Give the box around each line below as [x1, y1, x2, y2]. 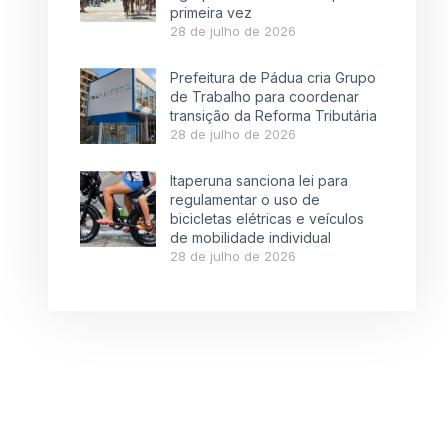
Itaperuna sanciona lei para [170, 172, 348, 190]
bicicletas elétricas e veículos [170, 210, 364, 228]
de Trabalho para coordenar [170, 88, 359, 106]
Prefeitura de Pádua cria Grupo [170, 69, 376, 87]
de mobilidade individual [170, 229, 331, 247]
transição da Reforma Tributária [170, 107, 377, 125]
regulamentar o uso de [170, 191, 320, 209]
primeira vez [170, 4, 252, 22]
